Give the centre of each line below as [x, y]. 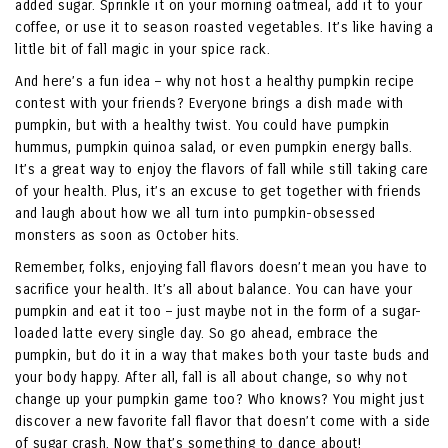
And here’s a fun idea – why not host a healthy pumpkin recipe [215, 82]
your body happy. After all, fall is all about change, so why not [211, 378]
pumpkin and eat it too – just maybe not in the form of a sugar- [218, 312]
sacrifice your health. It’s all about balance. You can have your [213, 290]
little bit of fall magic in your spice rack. [142, 50]
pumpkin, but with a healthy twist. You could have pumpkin [202, 126]
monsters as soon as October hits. [127, 236]
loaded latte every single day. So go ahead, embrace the [197, 334]
